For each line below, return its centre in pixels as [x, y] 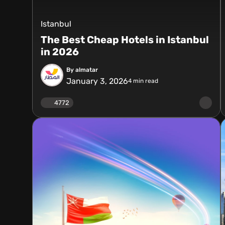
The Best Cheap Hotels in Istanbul [125, 40]
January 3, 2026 [97, 81]
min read [145, 81]
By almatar [82, 70]
